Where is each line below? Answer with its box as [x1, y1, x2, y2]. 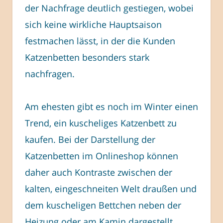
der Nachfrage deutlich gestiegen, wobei [25, 1, 194, 14]
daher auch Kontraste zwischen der [25, 166, 172, 179]
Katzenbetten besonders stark [25, 51, 149, 63]
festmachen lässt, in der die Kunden [25, 34, 175, 47]
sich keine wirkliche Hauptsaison [25, 18, 162, 30]
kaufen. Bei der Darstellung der [25, 133, 155, 146]
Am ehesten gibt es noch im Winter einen [25, 101, 198, 113]
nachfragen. [25, 67, 75, 80]
